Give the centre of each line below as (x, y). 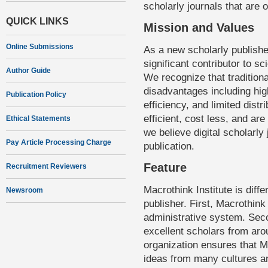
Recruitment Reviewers (46, 166)
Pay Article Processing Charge (59, 142)
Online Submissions (40, 47)
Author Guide (28, 71)
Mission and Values (199, 28)
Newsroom (25, 190)
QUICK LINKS (37, 21)
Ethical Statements (38, 118)
